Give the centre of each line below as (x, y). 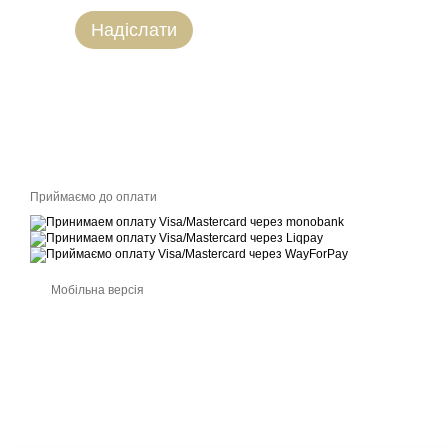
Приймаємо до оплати (93, 197)
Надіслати (134, 29)
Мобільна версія (96, 290)
